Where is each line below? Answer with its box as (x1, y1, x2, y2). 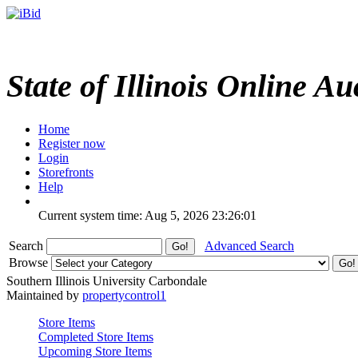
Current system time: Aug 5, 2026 (38, 208, 209, 222)
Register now (38, 136, 105, 150)
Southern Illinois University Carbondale (6, 273, 207, 288)
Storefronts (38, 165, 93, 179)
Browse (9, 255, 51, 269)
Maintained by (6, 288, 82, 302)
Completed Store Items (38, 329, 153, 344)
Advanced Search (205, 238, 294, 253)
